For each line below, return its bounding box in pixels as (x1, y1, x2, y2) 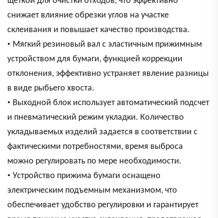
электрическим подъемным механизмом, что (7, 186, 177, 196)
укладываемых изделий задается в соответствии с (7, 127, 198, 137)
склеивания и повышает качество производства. (7, 25, 190, 35)
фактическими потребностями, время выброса (7, 142, 183, 152)
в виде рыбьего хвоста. (7, 84, 94, 93)
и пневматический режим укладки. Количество (7, 113, 184, 123)
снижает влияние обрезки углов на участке (7, 11, 169, 20)
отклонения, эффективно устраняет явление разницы (7, 69, 209, 79)
